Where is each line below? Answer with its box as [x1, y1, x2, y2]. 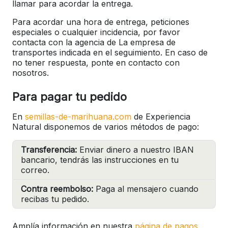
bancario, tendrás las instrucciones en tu [21, 155, 179, 165]
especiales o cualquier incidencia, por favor [12, 27, 180, 38]
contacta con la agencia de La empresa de [12, 37, 176, 48]
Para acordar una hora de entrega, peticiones [12, 17, 189, 27]
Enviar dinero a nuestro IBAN [77, 145, 194, 155]
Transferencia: [21, 145, 77, 155]
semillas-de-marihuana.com [25, 111, 131, 122]
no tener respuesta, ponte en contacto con [12, 58, 180, 68]
